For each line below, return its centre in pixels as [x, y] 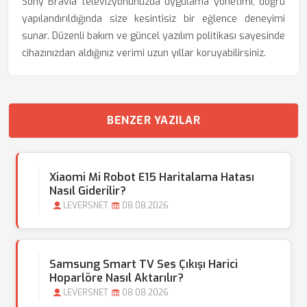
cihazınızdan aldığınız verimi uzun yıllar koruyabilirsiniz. [144, 53]
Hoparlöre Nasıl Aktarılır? [116, 278]
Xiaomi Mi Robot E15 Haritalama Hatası [152, 177]
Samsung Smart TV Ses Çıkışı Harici [144, 264]
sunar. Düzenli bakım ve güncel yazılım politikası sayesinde [153, 36]
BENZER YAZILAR [153, 120]
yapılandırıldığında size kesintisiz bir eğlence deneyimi [153, 19]
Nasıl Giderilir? [88, 191]
